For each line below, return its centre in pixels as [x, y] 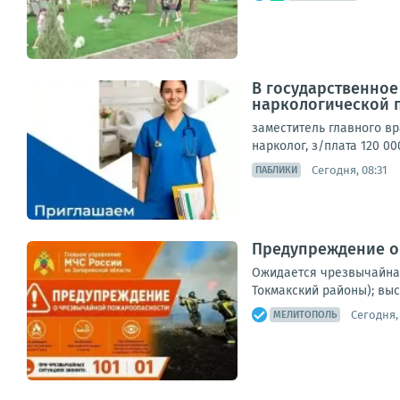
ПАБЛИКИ [276, 171]
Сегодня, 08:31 [350, 170]
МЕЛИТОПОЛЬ [305, 315]
